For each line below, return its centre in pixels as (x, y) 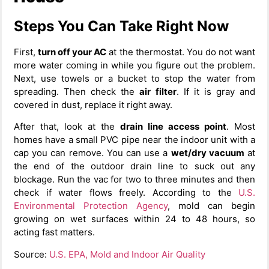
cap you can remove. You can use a (92, 153)
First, (26, 52)
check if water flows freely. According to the (126, 193)
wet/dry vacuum (207, 153)
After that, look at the (67, 127)
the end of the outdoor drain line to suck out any (134, 166)
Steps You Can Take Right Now (121, 26)
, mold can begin (211, 206)
